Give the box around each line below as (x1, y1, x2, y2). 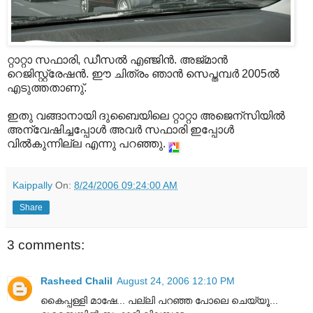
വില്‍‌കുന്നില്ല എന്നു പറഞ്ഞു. (7, 137, 168, 150)
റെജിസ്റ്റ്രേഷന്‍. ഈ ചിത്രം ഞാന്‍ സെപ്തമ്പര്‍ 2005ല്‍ (7, 67, 279, 80)
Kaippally (13, 179, 52, 191)
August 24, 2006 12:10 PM (117, 275, 235, 287)
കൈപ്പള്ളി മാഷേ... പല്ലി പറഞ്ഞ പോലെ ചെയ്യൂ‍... (41, 295, 278, 307)
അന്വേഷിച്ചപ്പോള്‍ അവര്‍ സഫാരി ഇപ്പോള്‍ (7, 123, 234, 136)
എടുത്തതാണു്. (7, 81, 87, 94)
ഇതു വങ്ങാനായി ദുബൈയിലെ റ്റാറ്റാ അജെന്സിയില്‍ (7, 109, 285, 122)
